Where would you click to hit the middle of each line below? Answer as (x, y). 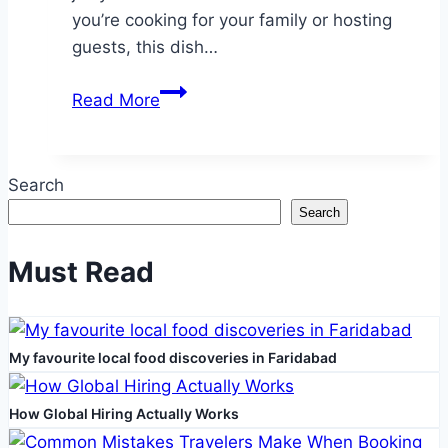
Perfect (188, 198)
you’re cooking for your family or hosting (232, 20)
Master (187, 144)
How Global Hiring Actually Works (124, 414)
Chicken (191, 279)
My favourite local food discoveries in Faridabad (173, 358)
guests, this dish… (145, 47)
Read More (116, 100)
